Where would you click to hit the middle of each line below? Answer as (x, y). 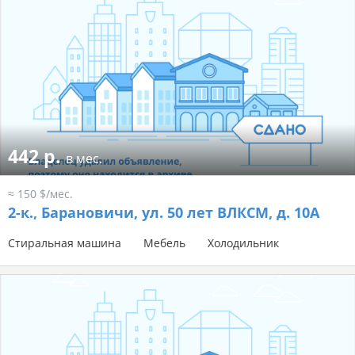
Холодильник (243, 243)
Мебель (164, 243)
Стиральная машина (65, 243)
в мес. (84, 159)
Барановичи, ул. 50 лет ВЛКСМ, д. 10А (178, 213)
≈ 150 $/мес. (40, 194)
